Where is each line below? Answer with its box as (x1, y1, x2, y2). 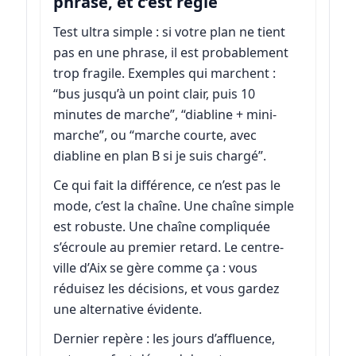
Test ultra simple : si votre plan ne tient (52, 22, 285, 41)
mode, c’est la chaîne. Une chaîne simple (52, 197, 294, 215)
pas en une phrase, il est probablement (52, 43, 288, 61)
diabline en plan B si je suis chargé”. (52, 146, 266, 164)
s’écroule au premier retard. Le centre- (52, 238, 284, 257)
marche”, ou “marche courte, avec (52, 126, 257, 144)
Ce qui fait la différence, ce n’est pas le (52, 176, 281, 195)
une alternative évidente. (52, 300, 202, 319)
